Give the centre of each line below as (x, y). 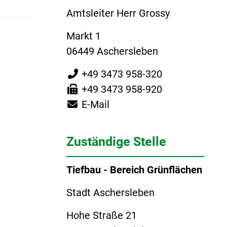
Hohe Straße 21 (101, 215)
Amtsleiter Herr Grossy (118, 13)
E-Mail (95, 104)
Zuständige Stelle (116, 141)
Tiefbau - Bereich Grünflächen (134, 169)
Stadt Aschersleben (110, 192)
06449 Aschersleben (112, 51)
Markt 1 (83, 36)
